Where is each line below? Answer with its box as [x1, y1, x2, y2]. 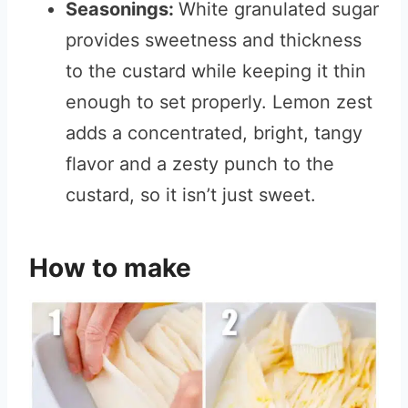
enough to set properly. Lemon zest [66, 91, 372, 113]
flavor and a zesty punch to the [66, 153, 334, 175]
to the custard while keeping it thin [66, 60, 366, 82]
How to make [29, 252, 198, 283]
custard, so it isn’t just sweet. [66, 184, 316, 206]
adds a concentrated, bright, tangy [66, 122, 362, 144]
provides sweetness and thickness [66, 29, 362, 51]
